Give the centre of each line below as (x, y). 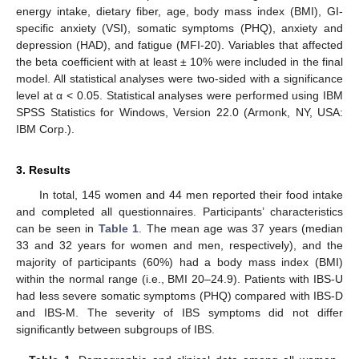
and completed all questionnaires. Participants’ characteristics (179, 212)
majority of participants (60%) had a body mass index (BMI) (179, 262)
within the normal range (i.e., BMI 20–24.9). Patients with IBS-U (179, 279)
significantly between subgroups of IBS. (115, 330)
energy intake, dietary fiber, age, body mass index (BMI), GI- (179, 12)
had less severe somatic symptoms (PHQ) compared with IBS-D (179, 296)
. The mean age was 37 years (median (241, 229)
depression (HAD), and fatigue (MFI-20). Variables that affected (179, 45)
